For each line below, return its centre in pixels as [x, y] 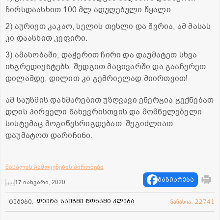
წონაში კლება [110, 201]
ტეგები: [21, 202]
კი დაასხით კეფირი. [47, 38]
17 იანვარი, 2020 [40, 182]
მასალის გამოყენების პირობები [55, 167]
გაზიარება [176, 179]
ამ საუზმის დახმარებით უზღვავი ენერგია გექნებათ [110, 100]
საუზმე [72, 201]
